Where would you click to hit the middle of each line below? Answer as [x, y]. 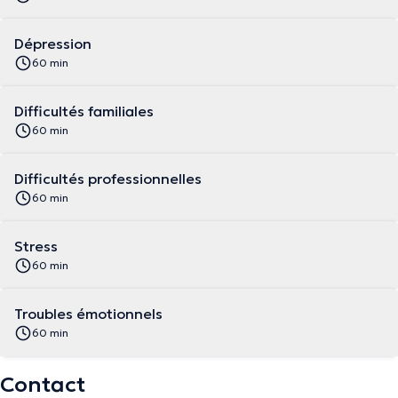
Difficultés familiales [84, 111]
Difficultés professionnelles [108, 179]
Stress [36, 246]
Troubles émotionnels [88, 314]
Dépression [53, 44]
